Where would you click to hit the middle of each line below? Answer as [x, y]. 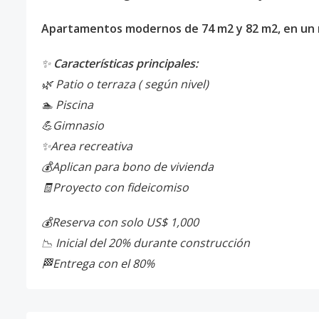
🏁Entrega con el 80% [98, 263]
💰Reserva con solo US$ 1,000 [120, 222]
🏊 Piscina [67, 105]
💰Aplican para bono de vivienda [127, 167]
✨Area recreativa [87, 146]
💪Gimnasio [73, 125]
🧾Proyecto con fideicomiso [115, 187]
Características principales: [126, 63]
